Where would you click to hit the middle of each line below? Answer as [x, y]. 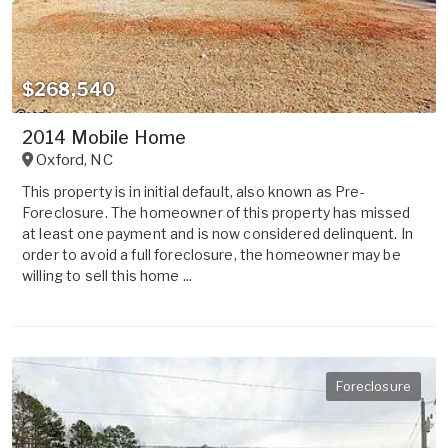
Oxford [60, 159]
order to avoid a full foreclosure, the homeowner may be [211, 254]
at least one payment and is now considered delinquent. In [217, 233]
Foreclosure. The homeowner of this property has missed [216, 212]
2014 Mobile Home [104, 137]
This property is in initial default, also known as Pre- [193, 191]
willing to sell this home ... [107, 275]
